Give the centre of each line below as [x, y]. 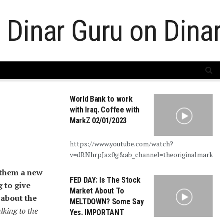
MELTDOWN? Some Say [107, 201]
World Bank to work [101, 99]
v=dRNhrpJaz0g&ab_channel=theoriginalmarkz [143, 154]
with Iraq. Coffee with [105, 110]
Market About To [97, 191]
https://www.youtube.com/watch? [122, 143]
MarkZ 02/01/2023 [98, 121]
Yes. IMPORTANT [97, 212]
